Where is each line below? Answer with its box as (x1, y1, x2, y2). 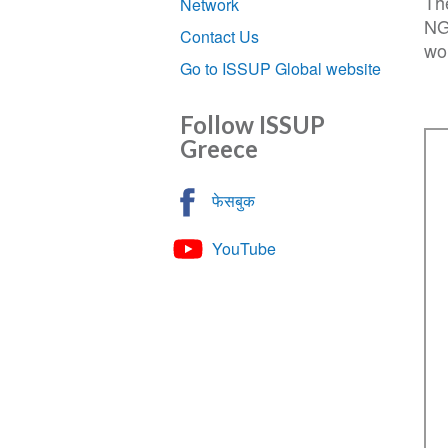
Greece (180, 133, 259, 163)
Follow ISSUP (180, 109, 326, 139)
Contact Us (180, 24, 260, 48)
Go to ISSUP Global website (180, 56, 382, 80)
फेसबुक (212, 188, 256, 212)
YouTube (212, 236, 277, 260)
